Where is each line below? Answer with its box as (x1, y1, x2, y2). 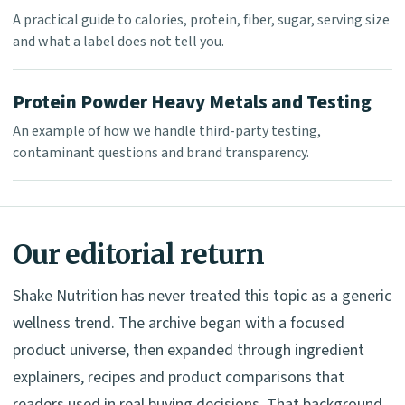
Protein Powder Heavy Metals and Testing (13, 89, 372, 117)
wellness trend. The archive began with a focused (13, 312, 344, 335)
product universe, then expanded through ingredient (13, 339, 364, 363)
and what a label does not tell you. (13, 32, 224, 52)
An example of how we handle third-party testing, (13, 121, 321, 142)
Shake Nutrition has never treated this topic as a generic (13, 285, 391, 308)
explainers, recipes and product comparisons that (13, 366, 344, 390)
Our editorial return (13, 237, 264, 272)
